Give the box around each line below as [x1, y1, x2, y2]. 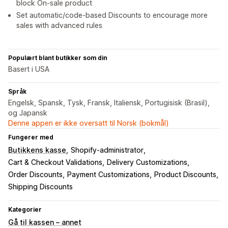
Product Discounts [154, 170, 216, 179]
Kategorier [8, 206, 42, 214]
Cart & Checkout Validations [8, 158, 102, 167]
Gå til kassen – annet [8, 218, 81, 227]
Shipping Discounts [8, 182, 73, 191]
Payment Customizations [67, 170, 150, 179]
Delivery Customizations [107, 158, 187, 167]
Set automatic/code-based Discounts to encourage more [16, 11, 208, 20]
